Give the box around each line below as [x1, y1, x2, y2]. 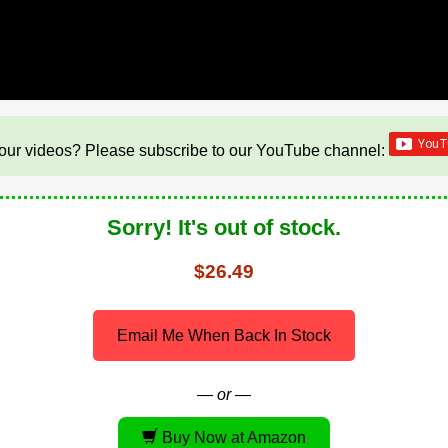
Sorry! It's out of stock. [107, 214, 341, 240]
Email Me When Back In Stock [117, 326, 331, 344]
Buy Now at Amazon [158, 428, 306, 446]
